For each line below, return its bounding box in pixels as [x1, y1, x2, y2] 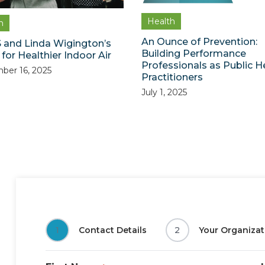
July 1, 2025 [141, 87, 187, 98]
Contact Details [78, 225, 147, 236]
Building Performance [141, 48, 246, 60]
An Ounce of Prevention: [141, 36, 257, 48]
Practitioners [141, 72, 203, 83]
